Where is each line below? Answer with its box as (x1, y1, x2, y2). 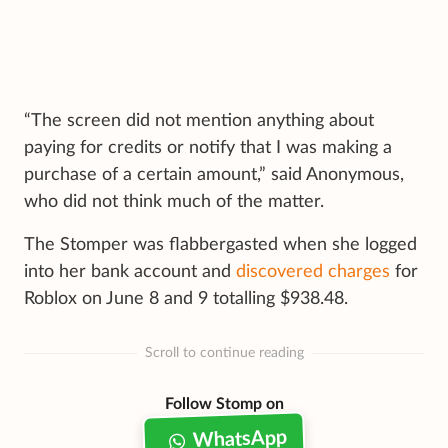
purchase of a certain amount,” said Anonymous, (24, 165, 404, 184)
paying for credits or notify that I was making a (24, 138, 392, 157)
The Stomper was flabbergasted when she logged (24, 235, 417, 254)
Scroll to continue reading (144, 346, 304, 361)
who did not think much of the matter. (24, 192, 324, 211)
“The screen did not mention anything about (24, 111, 374, 130)
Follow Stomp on (164, 395, 284, 412)
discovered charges (236, 262, 390, 281)
